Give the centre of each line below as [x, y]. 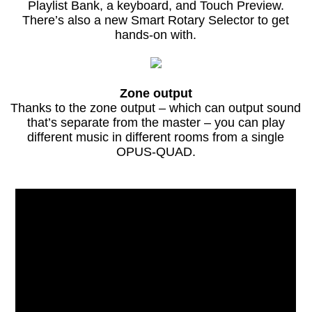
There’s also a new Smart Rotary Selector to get [156, 21]
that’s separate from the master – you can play [156, 123]
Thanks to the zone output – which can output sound [156, 108]
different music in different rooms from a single [156, 138]
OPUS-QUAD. [156, 152]
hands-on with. [156, 35]
